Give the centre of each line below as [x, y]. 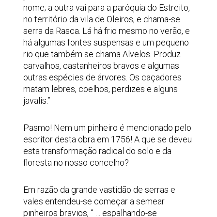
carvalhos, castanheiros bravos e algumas [101, 66]
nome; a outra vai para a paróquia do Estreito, [107, 8]
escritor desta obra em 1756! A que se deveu [108, 139]
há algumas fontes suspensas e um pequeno [106, 42]
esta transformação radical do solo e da [97, 151]
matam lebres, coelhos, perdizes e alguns [101, 89]
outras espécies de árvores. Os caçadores [102, 77]
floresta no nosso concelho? [77, 163]
